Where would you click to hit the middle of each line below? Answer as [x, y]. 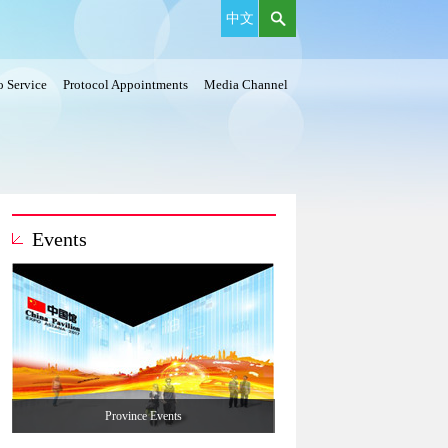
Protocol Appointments [125, 84]
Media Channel [246, 84]
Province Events [143, 416]
